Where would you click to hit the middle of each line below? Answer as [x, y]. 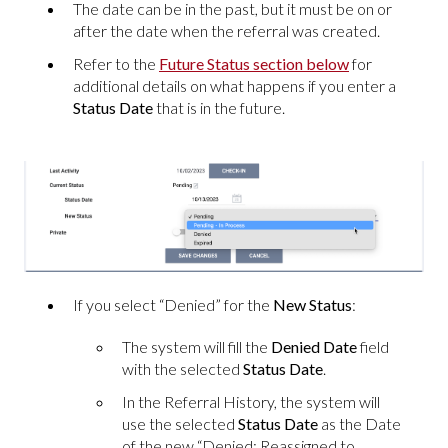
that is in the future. [219, 108]
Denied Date [314, 347]
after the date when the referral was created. [226, 31]
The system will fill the [196, 347]
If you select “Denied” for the [173, 305]
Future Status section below [254, 64]
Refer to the [116, 64]
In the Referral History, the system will [251, 402]
